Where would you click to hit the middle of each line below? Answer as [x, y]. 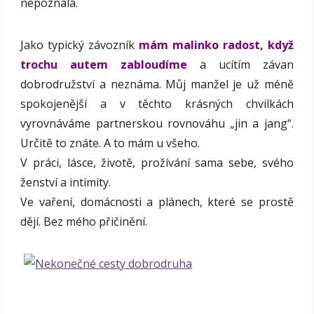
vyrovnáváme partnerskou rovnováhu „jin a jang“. [157, 123]
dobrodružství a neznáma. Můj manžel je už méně [157, 84]
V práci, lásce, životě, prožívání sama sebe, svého [157, 162]
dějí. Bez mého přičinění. [84, 221]
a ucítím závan [240, 64]
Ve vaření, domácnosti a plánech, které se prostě [157, 202]
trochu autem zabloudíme [104, 64]
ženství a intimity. [66, 182]
